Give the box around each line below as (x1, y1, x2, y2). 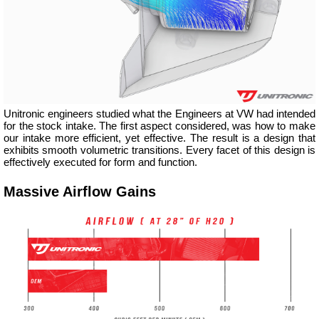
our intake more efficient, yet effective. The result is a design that (4, 131, 315, 144)
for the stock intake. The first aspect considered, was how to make (4, 119, 315, 132)
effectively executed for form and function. (4, 155, 197, 168)
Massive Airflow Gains (4, 184, 156, 200)
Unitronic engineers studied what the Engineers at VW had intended (4, 107, 315, 120)
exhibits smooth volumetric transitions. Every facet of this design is (4, 143, 315, 156)
